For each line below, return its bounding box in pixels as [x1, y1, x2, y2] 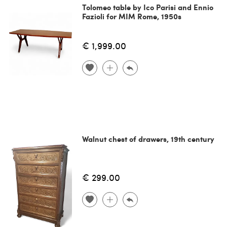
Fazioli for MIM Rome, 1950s [82, 11, 181, 22]
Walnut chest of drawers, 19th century [82, 133, 214, 145]
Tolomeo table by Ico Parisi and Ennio [82, 2, 213, 13]
